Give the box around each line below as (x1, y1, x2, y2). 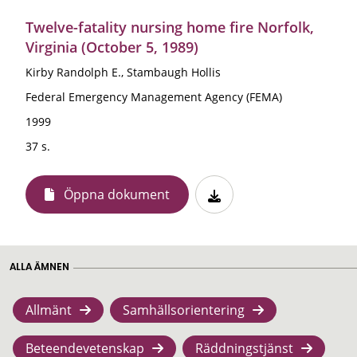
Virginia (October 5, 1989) (25, 37, 198, 57)
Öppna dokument (64, 185, 170, 203)
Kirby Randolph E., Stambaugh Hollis (25, 64, 221, 80)
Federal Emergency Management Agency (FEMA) (25, 88, 282, 104)
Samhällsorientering (123, 300, 245, 319)
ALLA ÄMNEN (10, 259, 69, 273)
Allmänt (25, 300, 72, 319)
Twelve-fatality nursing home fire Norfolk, (25, 17, 314, 37)
